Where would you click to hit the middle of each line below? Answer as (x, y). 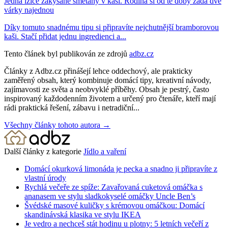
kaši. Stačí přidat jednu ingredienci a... (65, 36)
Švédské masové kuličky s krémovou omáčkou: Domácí (115, 205)
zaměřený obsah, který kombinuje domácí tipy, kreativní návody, (108, 80)
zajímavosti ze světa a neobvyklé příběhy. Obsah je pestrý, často (107, 89)
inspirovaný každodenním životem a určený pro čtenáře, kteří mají (110, 98)
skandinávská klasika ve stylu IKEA (83, 214)
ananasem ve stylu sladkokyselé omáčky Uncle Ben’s (110, 196)
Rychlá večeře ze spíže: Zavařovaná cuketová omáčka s (113, 187)
